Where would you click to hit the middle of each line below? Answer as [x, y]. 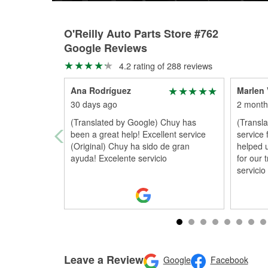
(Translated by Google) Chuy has [133, 122]
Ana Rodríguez [101, 90]
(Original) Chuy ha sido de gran [130, 146]
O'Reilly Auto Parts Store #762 [141, 33]
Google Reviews [106, 48]
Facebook [229, 260]
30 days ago [94, 104]
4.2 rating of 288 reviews [164, 66]
